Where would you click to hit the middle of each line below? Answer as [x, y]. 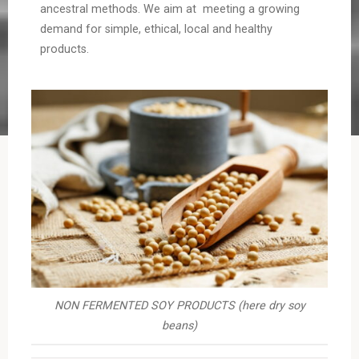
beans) [179, 326]
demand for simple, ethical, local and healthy [156, 29]
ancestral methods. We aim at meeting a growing [169, 9]
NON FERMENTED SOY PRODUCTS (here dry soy [179, 306]
